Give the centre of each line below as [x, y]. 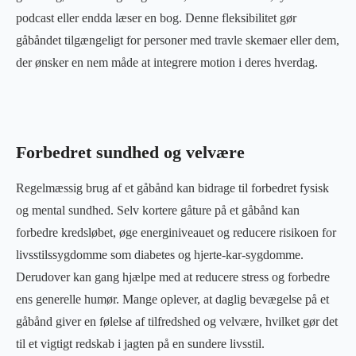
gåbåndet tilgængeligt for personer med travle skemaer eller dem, [178, 40]
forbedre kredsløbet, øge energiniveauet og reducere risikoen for [176, 232]
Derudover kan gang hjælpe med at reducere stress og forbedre [173, 277]
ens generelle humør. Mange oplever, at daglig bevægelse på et [172, 299]
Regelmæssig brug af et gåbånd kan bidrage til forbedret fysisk [172, 188]
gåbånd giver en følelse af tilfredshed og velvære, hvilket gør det [177, 321]
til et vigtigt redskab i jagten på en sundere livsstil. [140, 343]
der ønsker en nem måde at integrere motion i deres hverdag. [167, 62]
